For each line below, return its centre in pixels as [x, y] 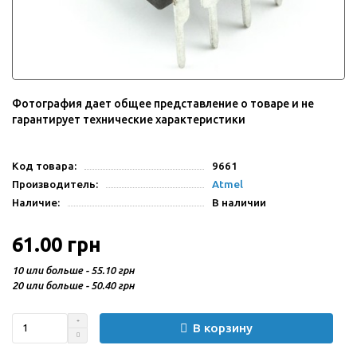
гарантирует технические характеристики [129, 119]
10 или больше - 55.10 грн [73, 270]
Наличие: [36, 202]
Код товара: [44, 166]
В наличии [239, 202]
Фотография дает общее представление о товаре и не [163, 103]
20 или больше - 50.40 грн [73, 285]
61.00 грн [57, 244]
